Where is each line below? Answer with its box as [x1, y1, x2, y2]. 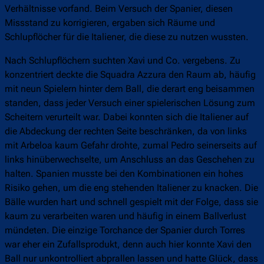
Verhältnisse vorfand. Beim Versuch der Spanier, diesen [5, 3, 233, 15]
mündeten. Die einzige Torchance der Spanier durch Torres [5, 225, 245, 236]
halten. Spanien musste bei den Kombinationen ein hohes [5, 168, 243, 180]
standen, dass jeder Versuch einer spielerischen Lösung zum [5, 97, 255, 109]
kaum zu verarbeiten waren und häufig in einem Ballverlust [5, 210, 246, 222]
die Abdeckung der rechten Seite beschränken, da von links [5, 126, 247, 137]
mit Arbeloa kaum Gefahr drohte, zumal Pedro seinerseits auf [5, 140, 257, 151]
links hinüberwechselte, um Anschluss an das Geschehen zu [5, 154, 255, 166]
